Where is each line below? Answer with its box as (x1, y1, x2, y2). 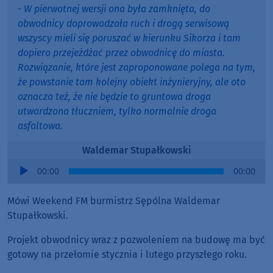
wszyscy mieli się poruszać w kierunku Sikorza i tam (18, 32, 241, 44)
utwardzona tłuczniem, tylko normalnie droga (18, 105, 216, 118)
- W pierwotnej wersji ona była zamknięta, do (18, 3, 210, 15)
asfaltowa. (18, 120, 63, 132)
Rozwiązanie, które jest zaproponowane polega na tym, (18, 62, 255, 74)
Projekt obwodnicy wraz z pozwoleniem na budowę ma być (7, 234, 265, 246)
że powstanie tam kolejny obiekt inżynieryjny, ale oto (18, 76, 246, 88)
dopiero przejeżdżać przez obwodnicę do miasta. (18, 47, 225, 59)
